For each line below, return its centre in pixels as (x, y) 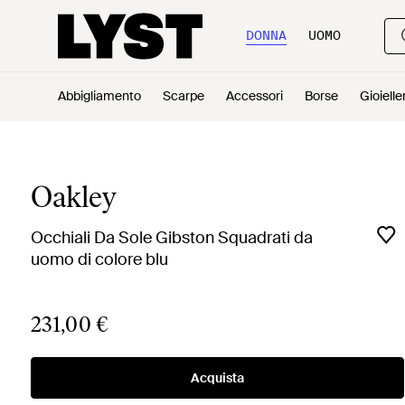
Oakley (73, 197)
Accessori (254, 96)
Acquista (217, 378)
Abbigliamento (99, 96)
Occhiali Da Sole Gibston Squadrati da (171, 238)
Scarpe (184, 96)
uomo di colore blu (99, 259)
